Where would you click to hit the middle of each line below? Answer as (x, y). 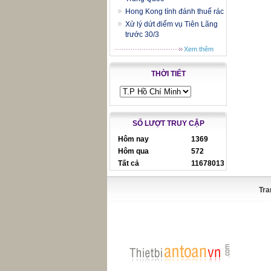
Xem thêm (199, 49)
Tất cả (129, 163)
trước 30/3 (142, 34)
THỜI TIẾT (168, 74)
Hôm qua (133, 151)
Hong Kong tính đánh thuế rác (175, 11)
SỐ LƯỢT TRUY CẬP (168, 123)
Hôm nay (133, 139)
